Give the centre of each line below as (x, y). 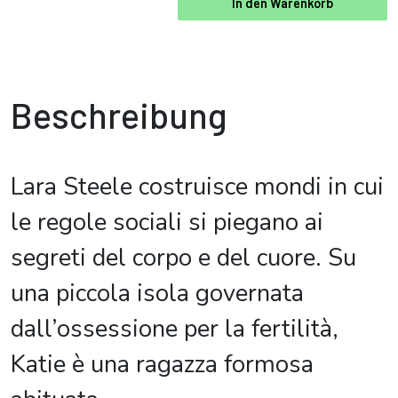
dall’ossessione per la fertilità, (175, 329)
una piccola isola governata (157, 294)
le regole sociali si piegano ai (167, 223)
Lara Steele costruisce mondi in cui (197, 187)
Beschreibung (119, 115)
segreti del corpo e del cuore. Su (183, 258)
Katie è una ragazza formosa (162, 365)
